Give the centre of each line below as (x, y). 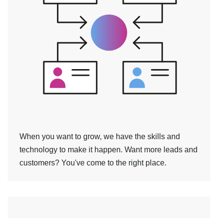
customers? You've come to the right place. (93, 163)
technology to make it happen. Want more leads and (109, 149)
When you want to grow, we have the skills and (100, 136)
